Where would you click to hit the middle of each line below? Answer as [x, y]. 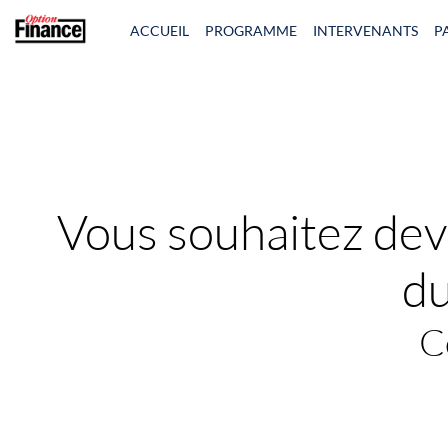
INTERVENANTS [365, 30]
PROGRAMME [251, 30]
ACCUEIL [159, 30]
